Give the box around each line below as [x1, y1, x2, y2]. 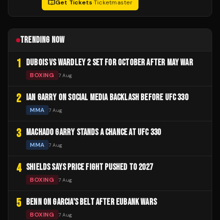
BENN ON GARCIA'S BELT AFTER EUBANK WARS [26, 197, 157, 208]
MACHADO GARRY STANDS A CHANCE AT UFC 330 [26, 127, 161, 138]
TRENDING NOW [20, 35, 65, 46]
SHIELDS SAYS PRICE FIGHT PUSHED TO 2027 [26, 162, 153, 173]
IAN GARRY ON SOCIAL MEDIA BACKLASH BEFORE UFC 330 [26, 92, 188, 103]
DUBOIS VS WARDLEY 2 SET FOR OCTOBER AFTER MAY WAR [26, 57, 193, 68]
